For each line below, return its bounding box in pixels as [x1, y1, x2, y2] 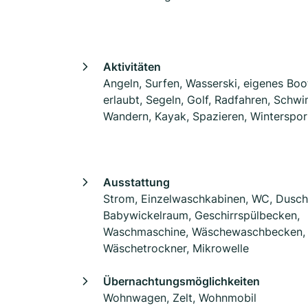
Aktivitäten [103, 60, 161, 74]
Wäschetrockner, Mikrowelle [103, 241, 249, 255]
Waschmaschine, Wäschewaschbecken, [103, 225, 305, 239]
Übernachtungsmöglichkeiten [103, 274, 260, 288]
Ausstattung [103, 175, 170, 189]
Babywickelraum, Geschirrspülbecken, [103, 208, 300, 222]
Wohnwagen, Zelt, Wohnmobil [103, 291, 256, 305]
